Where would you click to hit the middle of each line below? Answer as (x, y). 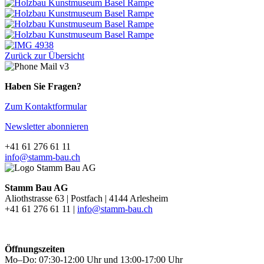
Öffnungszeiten (35, 249)
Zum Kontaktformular (46, 107)
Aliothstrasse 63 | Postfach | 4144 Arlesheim (86, 199)
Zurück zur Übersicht (44, 56)
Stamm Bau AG (36, 188)
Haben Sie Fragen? (43, 87)
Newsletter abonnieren (47, 127)
